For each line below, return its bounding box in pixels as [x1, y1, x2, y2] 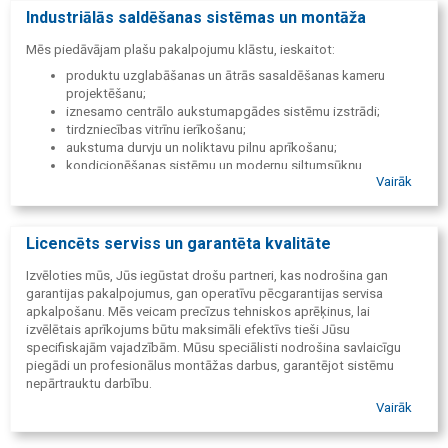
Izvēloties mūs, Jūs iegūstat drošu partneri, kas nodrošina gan [26, 268, 388, 284]
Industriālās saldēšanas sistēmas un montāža [26, 8, 366, 28]
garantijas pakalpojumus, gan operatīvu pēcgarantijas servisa [26, 286, 383, 302]
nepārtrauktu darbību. [26, 376, 152, 392]
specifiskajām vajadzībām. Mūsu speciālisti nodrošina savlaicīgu [26, 340, 401, 356]
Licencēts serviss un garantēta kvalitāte [26, 234, 331, 254]
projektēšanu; [66, 85, 146, 101]
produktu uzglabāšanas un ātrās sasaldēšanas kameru [66, 67, 385, 83]
